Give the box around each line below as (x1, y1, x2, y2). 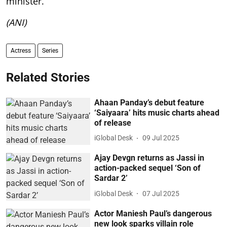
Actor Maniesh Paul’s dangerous (94, 208, 212, 218)
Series (42, 47, 58, 54)
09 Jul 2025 (142, 134, 180, 142)
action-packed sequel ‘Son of (94, 163, 201, 173)
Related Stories (6, 70, 90, 85)
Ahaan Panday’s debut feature (94, 97, 205, 107)
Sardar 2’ (94, 173, 128, 183)
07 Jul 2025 (142, 189, 180, 198)
